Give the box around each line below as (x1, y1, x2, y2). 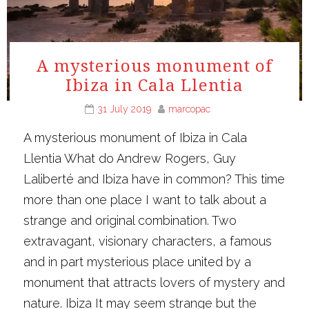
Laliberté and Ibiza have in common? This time (23, 172, 286, 187)
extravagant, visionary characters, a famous (23, 234, 272, 249)
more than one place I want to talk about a (23, 192, 267, 208)
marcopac (168, 103, 210, 115)
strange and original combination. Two (23, 213, 237, 228)
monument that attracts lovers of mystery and (23, 275, 286, 290)
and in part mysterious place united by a (23, 255, 252, 270)
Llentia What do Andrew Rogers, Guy (23, 151, 237, 166)
